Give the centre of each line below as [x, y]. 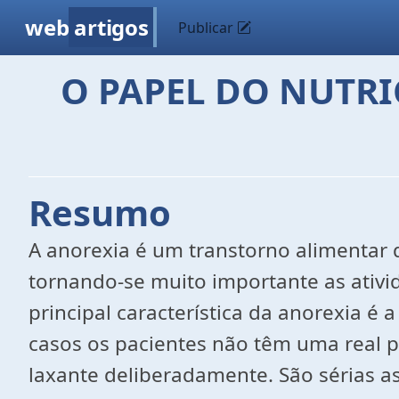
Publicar [208, 28]
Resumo [100, 212]
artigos [111, 27]
